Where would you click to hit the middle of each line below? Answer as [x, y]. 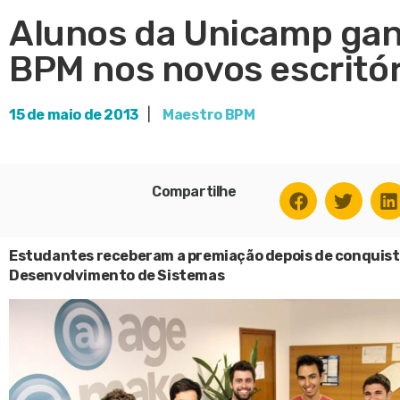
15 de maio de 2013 [74, 115]
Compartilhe [194, 192]
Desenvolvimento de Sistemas [117, 276]
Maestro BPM [209, 115]
